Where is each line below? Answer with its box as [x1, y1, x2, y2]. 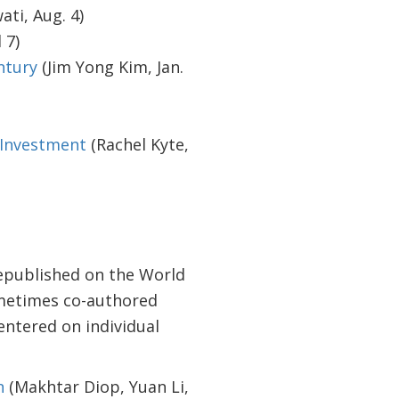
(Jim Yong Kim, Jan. [37, 56, 183, 77]
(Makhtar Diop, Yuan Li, [4, 376, 189, 397]
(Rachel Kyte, [85, 134, 189, 155]
